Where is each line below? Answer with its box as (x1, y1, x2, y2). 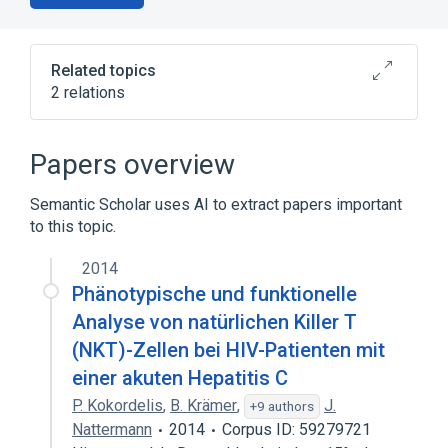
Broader (51, 135, 110, 154)
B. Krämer (170, 396, 237, 415)
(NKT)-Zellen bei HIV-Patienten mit (72, 338, 385, 362)
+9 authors (250, 398, 314, 414)
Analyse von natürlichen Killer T (72, 310, 357, 334)
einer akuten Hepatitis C (72, 366, 288, 390)
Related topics (51, 61, 156, 80)
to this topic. (30, 217, 116, 236)
